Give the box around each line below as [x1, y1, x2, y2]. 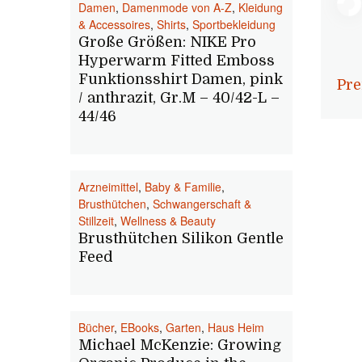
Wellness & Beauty [120, 213, 216, 229]
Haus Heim [208, 319, 264, 335]
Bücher [78, 319, 114, 335]
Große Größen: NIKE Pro [78, 34, 256, 50]
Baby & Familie [145, 179, 221, 195]
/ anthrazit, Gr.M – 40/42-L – [78, 90, 280, 106]
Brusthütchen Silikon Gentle [78, 230, 284, 246]
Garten [166, 319, 201, 335]
